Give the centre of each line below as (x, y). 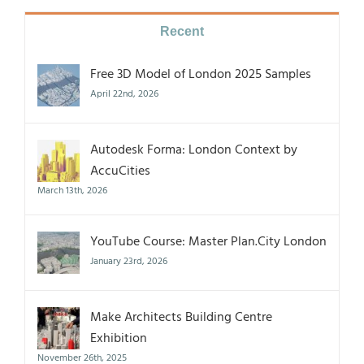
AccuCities (120, 172)
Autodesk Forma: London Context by (194, 151)
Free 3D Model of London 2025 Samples (201, 75)
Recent (182, 32)
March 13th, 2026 (72, 191)
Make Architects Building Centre (181, 318)
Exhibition (119, 339)
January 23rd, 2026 (129, 262)
